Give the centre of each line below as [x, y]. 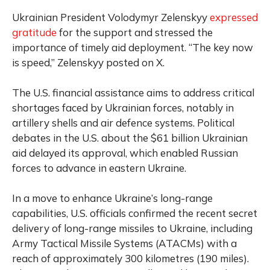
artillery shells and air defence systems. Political [123, 122]
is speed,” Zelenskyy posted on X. [88, 62]
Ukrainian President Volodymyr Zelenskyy [111, 17]
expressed [234, 17]
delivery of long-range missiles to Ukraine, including [132, 228]
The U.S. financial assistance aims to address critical [133, 92]
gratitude [34, 32]
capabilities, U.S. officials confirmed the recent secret [135, 213]
